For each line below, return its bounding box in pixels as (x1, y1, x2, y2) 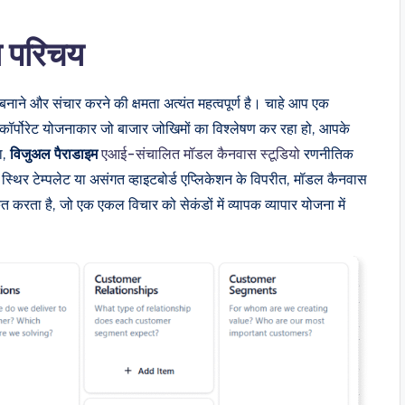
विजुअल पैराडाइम (10, 145, 101, 163)
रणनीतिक (300, 145, 353, 163)
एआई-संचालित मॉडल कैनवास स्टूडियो (101, 145, 300, 163)
